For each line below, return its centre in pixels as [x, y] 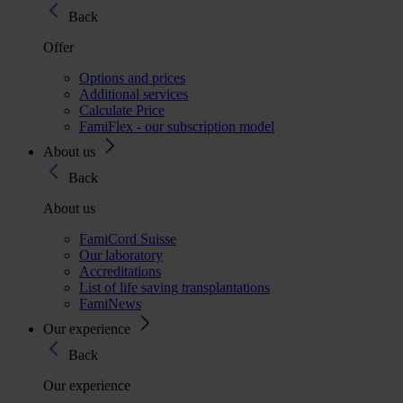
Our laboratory [121, 255]
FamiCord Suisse [128, 238]
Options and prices [132, 77]
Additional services [134, 94]
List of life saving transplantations [175, 287]
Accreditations [120, 271]
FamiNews [110, 303]
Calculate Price [122, 110]
